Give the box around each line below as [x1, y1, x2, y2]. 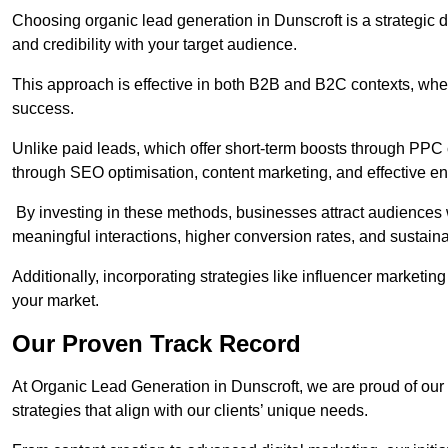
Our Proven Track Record [12, 330, 301, 358]
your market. [12, 292, 99, 310]
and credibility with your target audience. [12, 36, 297, 54]
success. [12, 100, 74, 118]
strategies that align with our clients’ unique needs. [12, 402, 368, 420]
